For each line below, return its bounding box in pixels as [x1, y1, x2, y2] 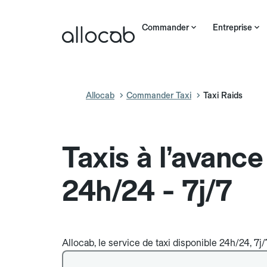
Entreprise [213, 23, 252, 32]
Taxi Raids [203, 91, 243, 100]
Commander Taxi [126, 91, 191, 100]
